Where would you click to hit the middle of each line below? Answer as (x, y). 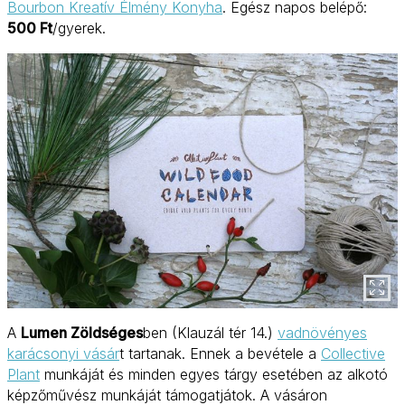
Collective (353, 354)
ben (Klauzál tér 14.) (210, 333)
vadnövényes (322, 333)
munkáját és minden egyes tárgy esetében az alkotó (214, 375)
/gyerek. (79, 28)
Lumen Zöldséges (82, 333)
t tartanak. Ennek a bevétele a (220, 354)
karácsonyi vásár (63, 354)
